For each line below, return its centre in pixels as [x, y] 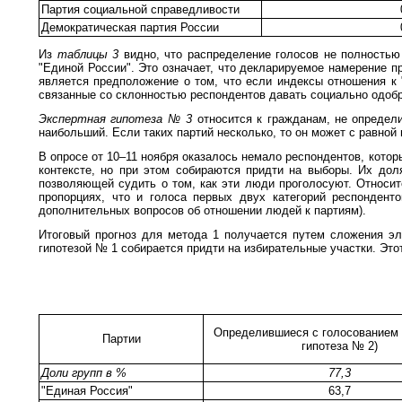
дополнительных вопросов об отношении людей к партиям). [202, 210]
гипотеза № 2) [340, 345]
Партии [121, 338]
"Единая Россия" [87, 390]
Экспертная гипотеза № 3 [118, 118]
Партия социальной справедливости [140, 9]
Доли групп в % [84, 372]
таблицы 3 [90, 54]
